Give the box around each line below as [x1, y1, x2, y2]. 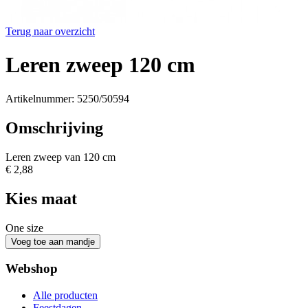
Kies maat [5, 189, 77, 208]
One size [5, 221, 43, 234]
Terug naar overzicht [5, 25, 95, 37]
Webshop [5, 261, 58, 276]
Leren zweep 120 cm [5, 52, 195, 78]
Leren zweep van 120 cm [5, 151, 115, 163]
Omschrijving [5, 118, 103, 137]
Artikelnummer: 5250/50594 [5, 92, 129, 104]
